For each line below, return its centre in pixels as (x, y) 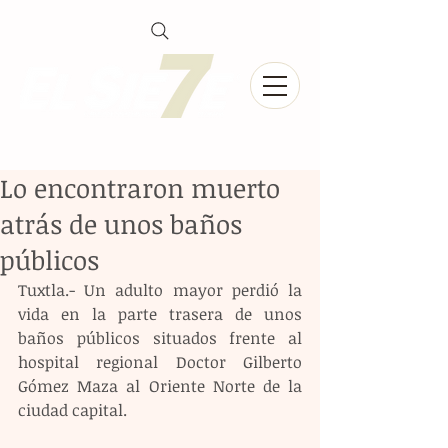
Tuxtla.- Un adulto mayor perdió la (160, 290)
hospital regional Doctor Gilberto (160, 362)
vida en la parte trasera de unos (160, 314)
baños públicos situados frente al (160, 338)
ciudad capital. (72, 410)
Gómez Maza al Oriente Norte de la (160, 386)
